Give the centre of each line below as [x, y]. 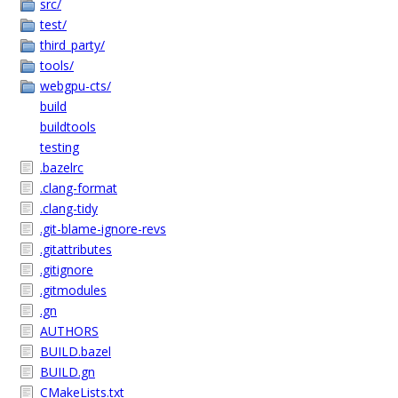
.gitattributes [76, 249]
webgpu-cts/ [76, 86]
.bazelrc [62, 167]
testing [60, 147]
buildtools [68, 127]
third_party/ [72, 45]
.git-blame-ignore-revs [103, 229]
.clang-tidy [69, 208]
